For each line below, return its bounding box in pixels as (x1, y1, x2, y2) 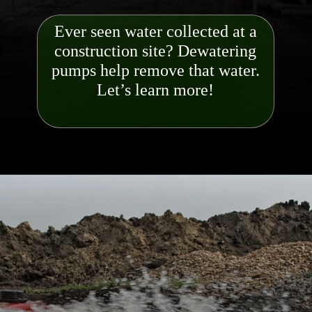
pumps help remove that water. (51, 61, 260, 79)
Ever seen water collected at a (54, 22, 257, 40)
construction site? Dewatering (54, 41, 257, 60)
